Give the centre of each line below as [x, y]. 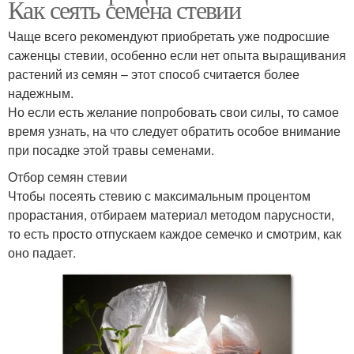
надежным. [41, 92]
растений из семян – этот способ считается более [154, 73]
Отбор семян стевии [68, 176]
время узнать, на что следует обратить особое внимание [174, 130]
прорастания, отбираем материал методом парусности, [171, 214]
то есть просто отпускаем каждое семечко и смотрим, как [175, 233]
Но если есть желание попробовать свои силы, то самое [173, 111]
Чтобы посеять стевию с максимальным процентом [159, 195]
